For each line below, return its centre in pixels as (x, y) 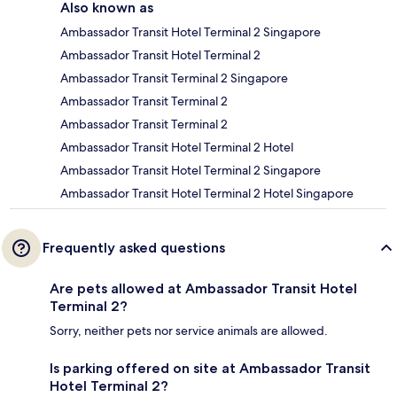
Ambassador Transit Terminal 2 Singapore (174, 78)
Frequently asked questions (134, 248)
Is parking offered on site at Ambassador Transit (210, 369)
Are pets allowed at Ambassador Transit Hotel (203, 289)
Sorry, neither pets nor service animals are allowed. (189, 331)
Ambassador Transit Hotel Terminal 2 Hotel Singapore (207, 194)
